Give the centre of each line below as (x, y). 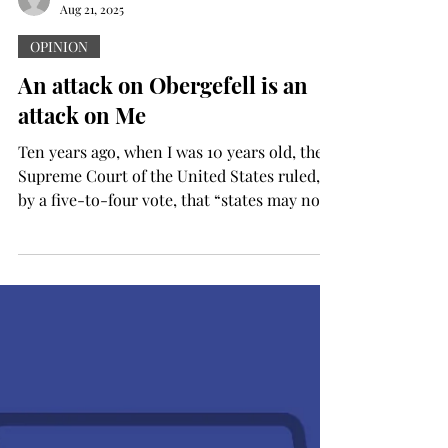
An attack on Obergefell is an (163, 85)
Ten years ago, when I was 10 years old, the (170, 151)
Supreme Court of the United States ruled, (169, 175)
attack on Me (84, 115)
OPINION (59, 46)
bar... (35, 223)
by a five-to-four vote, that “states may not (172, 199)
